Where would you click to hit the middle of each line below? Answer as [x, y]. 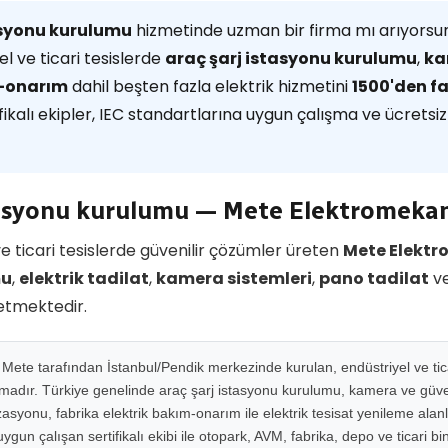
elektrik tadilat [84, 278]
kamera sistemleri [234, 278]
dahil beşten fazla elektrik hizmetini [210, 86]
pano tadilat [374, 278]
